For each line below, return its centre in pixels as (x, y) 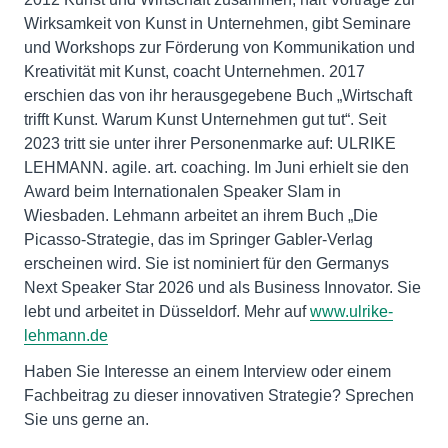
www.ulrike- (351, 311)
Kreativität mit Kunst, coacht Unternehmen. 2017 (194, 71)
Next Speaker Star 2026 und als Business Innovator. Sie (222, 287)
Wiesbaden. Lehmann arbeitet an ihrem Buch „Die (201, 215)
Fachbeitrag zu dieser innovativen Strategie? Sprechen (219, 395)
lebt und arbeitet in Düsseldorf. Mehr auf (167, 311)
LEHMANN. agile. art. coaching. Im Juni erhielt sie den (216, 167)
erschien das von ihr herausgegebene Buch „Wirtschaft (218, 95)
